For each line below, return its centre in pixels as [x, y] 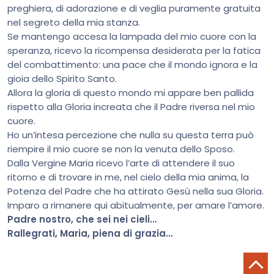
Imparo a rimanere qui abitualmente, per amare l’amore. [136, 205]
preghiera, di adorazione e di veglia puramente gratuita [134, 8]
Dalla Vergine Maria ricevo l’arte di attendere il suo [121, 163]
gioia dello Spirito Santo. [62, 79]
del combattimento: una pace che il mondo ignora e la [132, 65]
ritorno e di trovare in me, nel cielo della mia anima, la [128, 177]
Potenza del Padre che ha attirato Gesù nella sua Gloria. [135, 191]
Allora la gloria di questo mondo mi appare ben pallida [131, 93]
